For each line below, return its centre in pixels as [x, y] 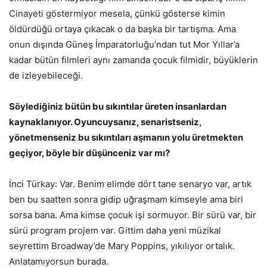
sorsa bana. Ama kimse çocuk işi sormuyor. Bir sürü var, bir [133, 215]
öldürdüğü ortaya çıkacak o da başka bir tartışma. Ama [122, 29]
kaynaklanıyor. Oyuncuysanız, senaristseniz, [105, 122]
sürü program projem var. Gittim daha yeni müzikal [115, 230]
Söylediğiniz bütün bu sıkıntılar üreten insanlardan [118, 106]
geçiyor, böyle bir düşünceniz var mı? [89, 153]
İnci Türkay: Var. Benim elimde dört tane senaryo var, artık [130, 184]
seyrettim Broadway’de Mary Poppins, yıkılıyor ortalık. [122, 246]
